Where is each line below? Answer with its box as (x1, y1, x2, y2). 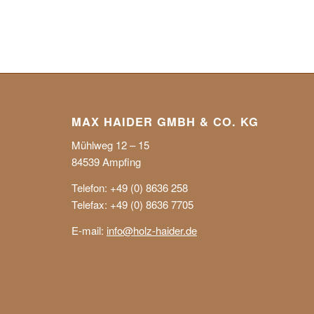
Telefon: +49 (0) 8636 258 (71, 179, 188, 195)
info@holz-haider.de (107, 222, 197, 238)
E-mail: (71, 222, 107, 238)
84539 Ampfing (71, 154, 141, 170)
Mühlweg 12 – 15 (71, 137, 149, 153)
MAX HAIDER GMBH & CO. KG (71, 113, 259, 130)
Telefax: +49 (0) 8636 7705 (71, 196, 193, 212)
